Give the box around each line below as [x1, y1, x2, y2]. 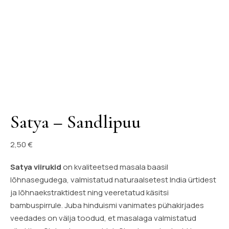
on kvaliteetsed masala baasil [61, 162, 168, 172]
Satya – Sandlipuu [10, 111, 141, 133]
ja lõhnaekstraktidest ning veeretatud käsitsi [10, 187, 169, 198]
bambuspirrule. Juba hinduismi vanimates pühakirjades [10, 200, 204, 211]
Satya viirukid [10, 162, 61, 172]
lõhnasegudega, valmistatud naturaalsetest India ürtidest [10, 174, 216, 185]
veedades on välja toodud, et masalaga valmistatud [10, 213, 196, 223]
